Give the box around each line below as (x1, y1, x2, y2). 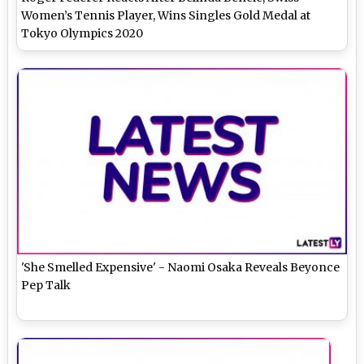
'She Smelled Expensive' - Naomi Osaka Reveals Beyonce (21, 259, 340, 275)
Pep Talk (21, 277, 71, 292)
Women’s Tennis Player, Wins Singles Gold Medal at (21, 8, 311, 24)
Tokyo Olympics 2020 (21, 26, 144, 41)
